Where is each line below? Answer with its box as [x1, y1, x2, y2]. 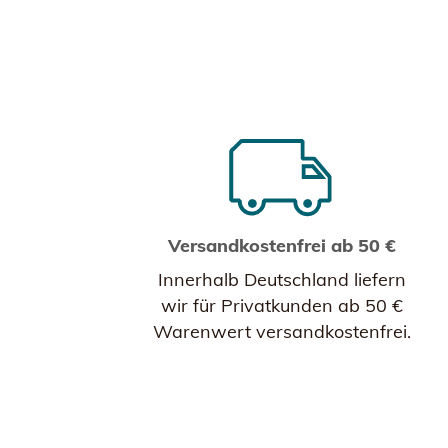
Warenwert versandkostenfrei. [153, 320, 411, 343]
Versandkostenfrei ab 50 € [168, 234, 396, 257]
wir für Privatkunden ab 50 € [161, 294, 403, 317]
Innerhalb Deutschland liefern [158, 268, 406, 291]
